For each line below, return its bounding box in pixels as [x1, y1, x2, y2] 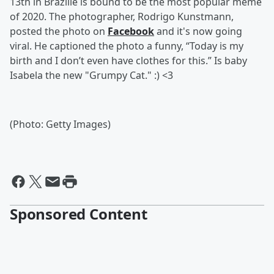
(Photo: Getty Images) [10, 117, 111, 131]
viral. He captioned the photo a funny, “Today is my [10, 39, 243, 53]
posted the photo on [10, 24, 108, 38]
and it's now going [154, 24, 242, 38]
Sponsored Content [10, 204, 147, 224]
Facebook [108, 24, 154, 38]
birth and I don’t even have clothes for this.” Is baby [10, 54, 247, 67]
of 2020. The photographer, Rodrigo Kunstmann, [10, 10, 234, 23]
